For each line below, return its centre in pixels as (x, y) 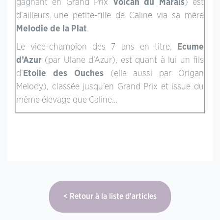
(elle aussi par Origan (154, 73)
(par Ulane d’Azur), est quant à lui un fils (123, 60)
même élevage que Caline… (67, 100)
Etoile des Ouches (63, 73)
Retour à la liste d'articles (113, 196)
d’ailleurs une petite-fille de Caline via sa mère (110, 15)
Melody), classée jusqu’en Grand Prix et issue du (110, 87)
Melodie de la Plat (52, 29)
